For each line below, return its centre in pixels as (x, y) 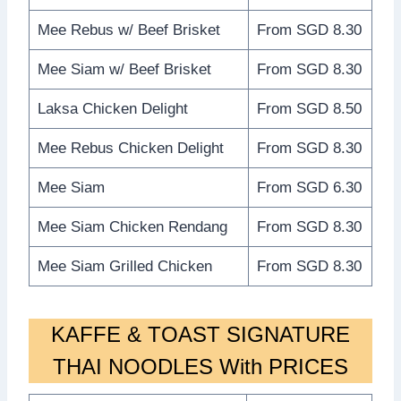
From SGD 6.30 (309, 187)
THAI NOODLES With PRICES (200, 366)
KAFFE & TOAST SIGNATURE (200, 334)
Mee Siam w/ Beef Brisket (124, 69)
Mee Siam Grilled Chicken (124, 266)
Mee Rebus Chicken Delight (130, 148)
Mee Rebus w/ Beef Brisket (128, 30)
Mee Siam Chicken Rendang (132, 226)
